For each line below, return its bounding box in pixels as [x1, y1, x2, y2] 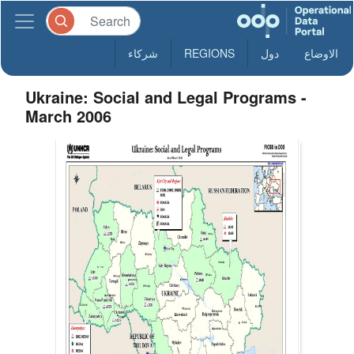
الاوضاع [304, 45, 338, 61]
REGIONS [184, 45, 235, 61]
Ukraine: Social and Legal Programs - [25, 85, 307, 108]
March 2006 [25, 104, 112, 127]
